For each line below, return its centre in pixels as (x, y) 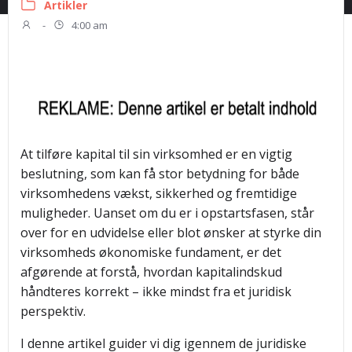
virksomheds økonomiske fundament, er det (151, 252)
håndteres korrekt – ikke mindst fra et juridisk (156, 291)
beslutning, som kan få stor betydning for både (160, 174)
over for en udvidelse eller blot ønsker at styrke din (171, 233)
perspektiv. (53, 311)
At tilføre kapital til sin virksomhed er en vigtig (156, 154)
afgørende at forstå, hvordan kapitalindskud (151, 272)
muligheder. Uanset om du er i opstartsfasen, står (167, 213)
